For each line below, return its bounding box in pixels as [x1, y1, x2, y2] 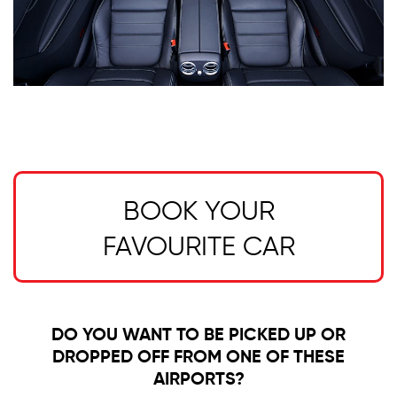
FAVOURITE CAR [102, 235, 295, 262]
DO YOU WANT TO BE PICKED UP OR [51, 327, 346, 346]
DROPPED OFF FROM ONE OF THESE [52, 349, 345, 368]
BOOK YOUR [122, 199, 275, 227]
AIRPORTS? [152, 371, 245, 390]
